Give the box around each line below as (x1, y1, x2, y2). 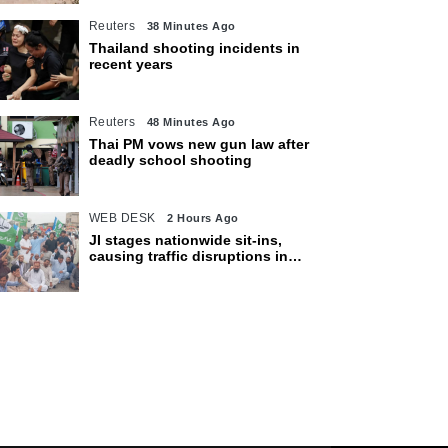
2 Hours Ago (167, 212, 239, 224)
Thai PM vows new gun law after (88, 136, 309, 152)
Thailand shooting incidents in (88, 40, 300, 56)
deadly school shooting (88, 152, 252, 168)
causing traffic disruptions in (88, 248, 288, 264)
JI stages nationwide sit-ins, (88, 232, 282, 248)
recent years (88, 56, 173, 72)
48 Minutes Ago (146, 116, 236, 128)
